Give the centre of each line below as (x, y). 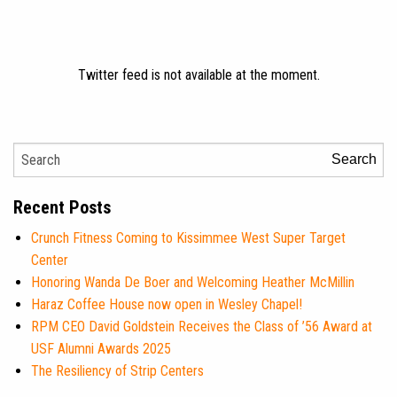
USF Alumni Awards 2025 (101, 348)
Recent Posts (62, 207)
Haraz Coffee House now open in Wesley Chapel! (167, 304)
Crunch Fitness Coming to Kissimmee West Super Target (188, 237)
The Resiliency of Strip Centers (117, 370)
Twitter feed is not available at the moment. (198, 74)
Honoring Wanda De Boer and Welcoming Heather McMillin (193, 282)
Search (354, 160)
